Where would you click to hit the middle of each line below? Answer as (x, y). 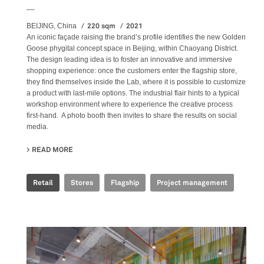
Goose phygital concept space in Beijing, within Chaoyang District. (132, 48)
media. (37, 126)
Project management (192, 182)
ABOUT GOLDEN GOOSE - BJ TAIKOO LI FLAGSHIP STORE (168, 149)
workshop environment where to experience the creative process (130, 104)
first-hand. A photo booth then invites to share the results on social (132, 115)
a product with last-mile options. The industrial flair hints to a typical (133, 93)
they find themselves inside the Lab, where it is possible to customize (136, 82)
